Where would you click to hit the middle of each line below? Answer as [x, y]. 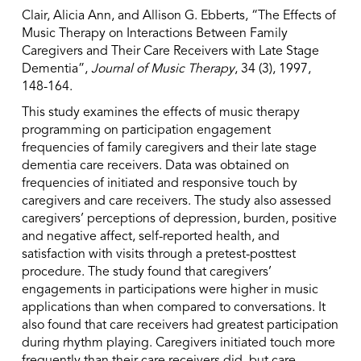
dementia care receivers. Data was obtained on [155, 166]
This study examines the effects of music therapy [160, 113]
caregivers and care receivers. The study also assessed [176, 201]
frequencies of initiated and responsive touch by [159, 184]
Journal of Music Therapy [162, 69]
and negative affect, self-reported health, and [150, 237]
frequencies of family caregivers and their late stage [169, 148]
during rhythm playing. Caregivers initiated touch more [178, 343]
